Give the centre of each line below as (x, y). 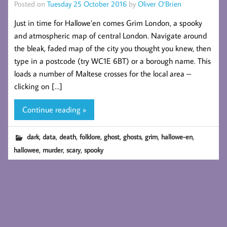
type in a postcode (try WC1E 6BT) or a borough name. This (112, 61)
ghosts (133, 137)
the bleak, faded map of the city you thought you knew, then (113, 48)
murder (53, 149)
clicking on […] (38, 86)
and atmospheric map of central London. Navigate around (110, 35)
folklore (90, 137)
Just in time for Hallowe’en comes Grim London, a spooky (108, 23)
